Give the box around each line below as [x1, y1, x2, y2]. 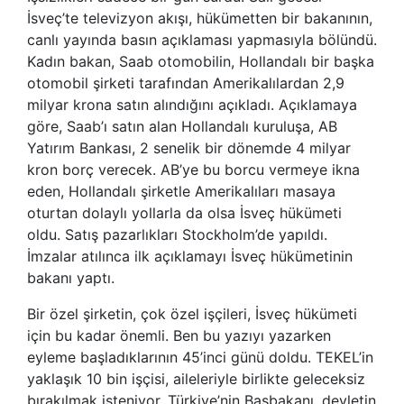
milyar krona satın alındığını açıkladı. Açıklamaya [27, 95, 357, 114]
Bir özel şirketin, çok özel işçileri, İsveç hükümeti [27, 304, 357, 323]
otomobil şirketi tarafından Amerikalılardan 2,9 [27, 73, 344, 92]
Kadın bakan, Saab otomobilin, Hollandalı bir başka [27, 51, 374, 70]
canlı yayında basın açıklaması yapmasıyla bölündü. [27, 30, 377, 49]
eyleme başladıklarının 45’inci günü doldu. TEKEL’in [27, 347, 373, 366]
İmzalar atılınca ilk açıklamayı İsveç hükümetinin [27, 246, 353, 265]
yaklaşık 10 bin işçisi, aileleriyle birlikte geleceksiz [27, 369, 365, 388]
